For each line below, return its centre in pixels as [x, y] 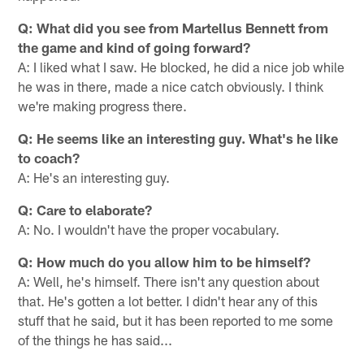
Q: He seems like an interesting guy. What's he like [178, 138]
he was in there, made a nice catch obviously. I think [171, 86]
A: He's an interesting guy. [94, 177]
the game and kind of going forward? [134, 47]
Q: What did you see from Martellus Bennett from [173, 27]
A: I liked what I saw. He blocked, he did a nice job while [182, 66]
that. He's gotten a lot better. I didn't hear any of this [168, 300]
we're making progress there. [103, 105]
